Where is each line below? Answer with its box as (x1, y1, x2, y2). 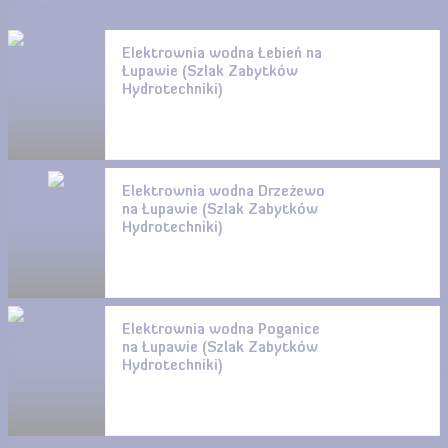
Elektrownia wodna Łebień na (121, 47, 322, 62)
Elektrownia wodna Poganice (121, 323, 320, 338)
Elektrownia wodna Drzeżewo (121, 185, 325, 200)
